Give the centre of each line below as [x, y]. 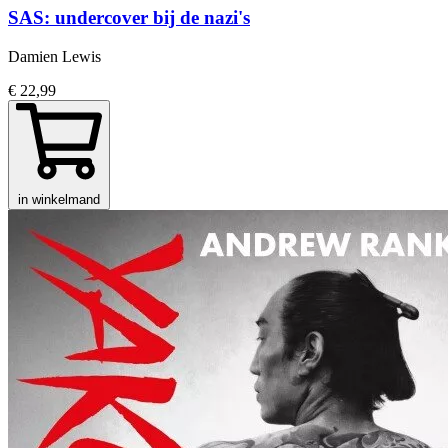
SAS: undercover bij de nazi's [129, 17]
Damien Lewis [54, 56]
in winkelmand [59, 199]
